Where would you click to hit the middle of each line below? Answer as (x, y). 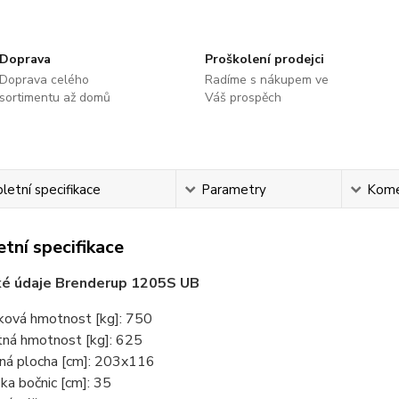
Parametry (233, 190)
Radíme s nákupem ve (266, 80)
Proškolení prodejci (264, 59)
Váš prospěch (243, 98)
